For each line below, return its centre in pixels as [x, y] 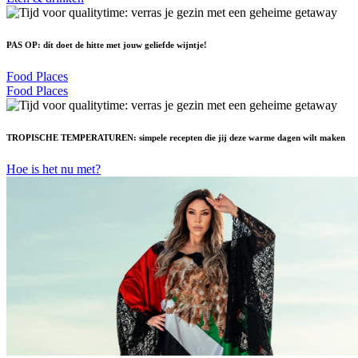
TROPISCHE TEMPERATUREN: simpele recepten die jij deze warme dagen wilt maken [176, 137]
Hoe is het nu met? [54, 169]
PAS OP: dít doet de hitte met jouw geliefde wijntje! [107, 45]
